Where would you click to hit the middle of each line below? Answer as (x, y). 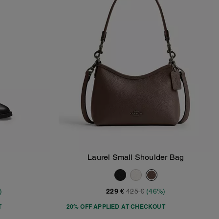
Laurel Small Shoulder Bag (136, 157)
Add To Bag (141, 163)
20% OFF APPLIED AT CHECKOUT (116, 207)
